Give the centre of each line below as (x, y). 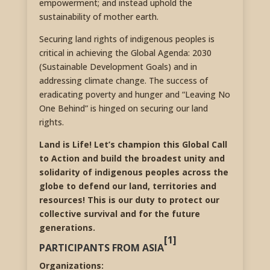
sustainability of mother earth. (99, 17)
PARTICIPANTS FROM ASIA (101, 248)
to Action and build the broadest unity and (132, 159)
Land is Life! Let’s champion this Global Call (133, 145)
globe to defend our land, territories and (127, 186)
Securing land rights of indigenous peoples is (127, 39)
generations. (67, 228)
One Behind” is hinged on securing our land (123, 108)
